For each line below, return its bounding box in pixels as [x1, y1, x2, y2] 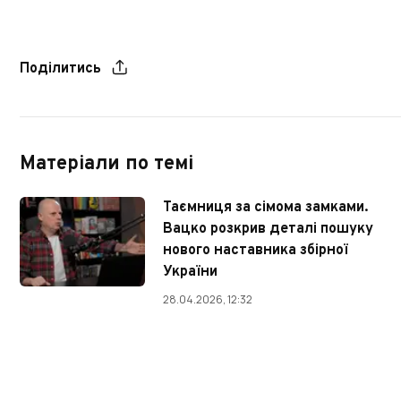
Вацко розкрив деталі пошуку [163, 219, 373, 238]
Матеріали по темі [20, 151, 193, 176]
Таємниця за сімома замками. [163, 198, 368, 217]
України [163, 262, 218, 281]
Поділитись [20, 59, 101, 78]
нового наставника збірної [163, 241, 348, 260]
